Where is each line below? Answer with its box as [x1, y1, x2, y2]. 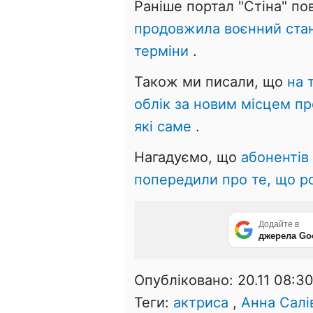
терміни [134, 42, 189, 59]
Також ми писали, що [134, 73, 287, 90]
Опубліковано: [134, 271, 238, 289]
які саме [134, 117, 191, 135]
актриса [173, 293, 228, 311]
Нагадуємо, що [134, 148, 241, 166]
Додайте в [259, 219, 299, 229]
